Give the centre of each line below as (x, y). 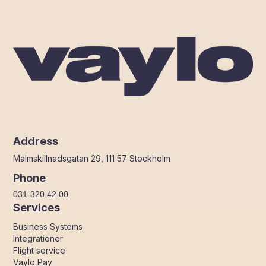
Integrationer (38, 238)
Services (37, 207)
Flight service (39, 250)
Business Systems (48, 226)
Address (36, 140)
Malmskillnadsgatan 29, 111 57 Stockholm (92, 158)
